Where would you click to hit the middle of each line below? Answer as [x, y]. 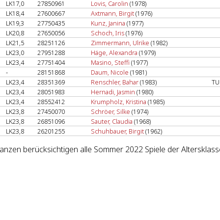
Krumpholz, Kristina [119, 102]
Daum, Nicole [110, 72]
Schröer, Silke [110, 111]
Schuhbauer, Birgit [117, 131]
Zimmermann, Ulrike [120, 43]
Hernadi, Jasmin [113, 92]
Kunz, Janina [108, 23]
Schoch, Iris [108, 33]
